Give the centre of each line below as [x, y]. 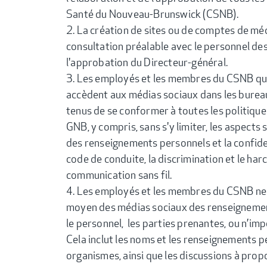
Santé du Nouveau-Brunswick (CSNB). [152, 13]
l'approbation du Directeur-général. [147, 62]
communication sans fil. [119, 174]
